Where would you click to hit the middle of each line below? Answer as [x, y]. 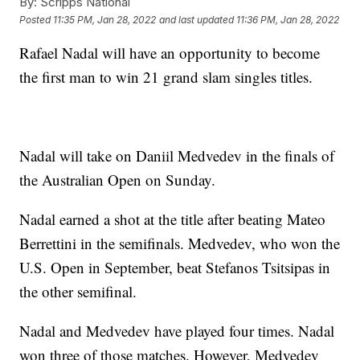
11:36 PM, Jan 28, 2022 [288, 19]
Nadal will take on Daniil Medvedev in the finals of [177, 156]
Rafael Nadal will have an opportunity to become [170, 53]
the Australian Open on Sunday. [118, 180]
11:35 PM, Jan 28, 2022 [105, 19]
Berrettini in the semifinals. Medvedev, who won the [180, 243]
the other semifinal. [78, 292]
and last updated [197, 19]
